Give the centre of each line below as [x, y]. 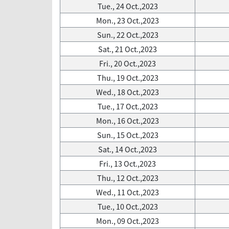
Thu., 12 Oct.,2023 [128, 178]
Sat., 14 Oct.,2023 [128, 149]
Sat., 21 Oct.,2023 [128, 49]
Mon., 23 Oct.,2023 [128, 20]
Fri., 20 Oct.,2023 [128, 63]
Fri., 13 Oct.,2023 [128, 164]
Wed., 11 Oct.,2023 [128, 192]
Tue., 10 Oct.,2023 [128, 207]
